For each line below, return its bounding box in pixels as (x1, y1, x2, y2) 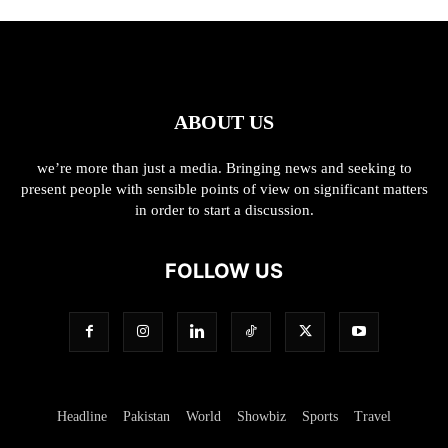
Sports (302, 409, 338, 424)
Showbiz (237, 409, 286, 424)
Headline (57, 409, 107, 424)
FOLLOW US (165, 259, 283, 283)
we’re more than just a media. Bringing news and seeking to (36, 160, 412, 176)
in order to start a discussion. (134, 202, 314, 218)
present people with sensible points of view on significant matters (20, 181, 428, 197)
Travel (354, 409, 391, 424)
